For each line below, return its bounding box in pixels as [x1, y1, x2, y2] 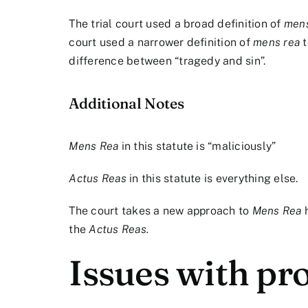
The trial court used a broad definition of [69, 17, 284, 31]
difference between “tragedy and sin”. [69, 54, 266, 68]
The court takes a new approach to [69, 203, 252, 217]
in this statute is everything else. [126, 171, 298, 185]
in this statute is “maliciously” [118, 139, 276, 153]
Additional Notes [69, 94, 184, 113]
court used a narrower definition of [69, 36, 254, 49]
